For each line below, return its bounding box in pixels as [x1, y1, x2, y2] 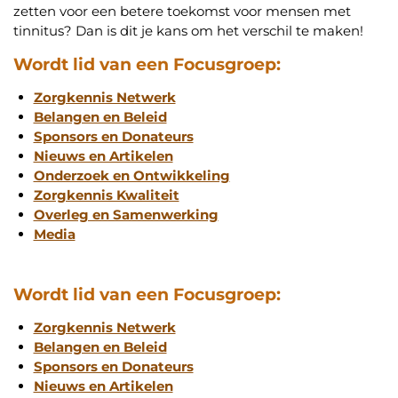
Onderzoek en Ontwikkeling [33, 167, 230, 185]
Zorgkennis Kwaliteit [33, 187, 179, 204]
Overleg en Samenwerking [33, 206, 219, 224]
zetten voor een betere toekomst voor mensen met [13, 3, 351, 20]
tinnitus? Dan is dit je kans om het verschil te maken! [13, 22, 363, 40]
